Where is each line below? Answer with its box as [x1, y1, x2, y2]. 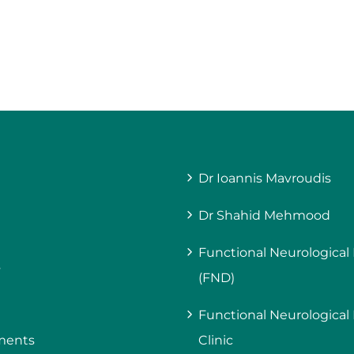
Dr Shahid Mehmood [198, 207, 330, 223]
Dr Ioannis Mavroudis [198, 170, 331, 186]
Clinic [198, 332, 233, 348]
